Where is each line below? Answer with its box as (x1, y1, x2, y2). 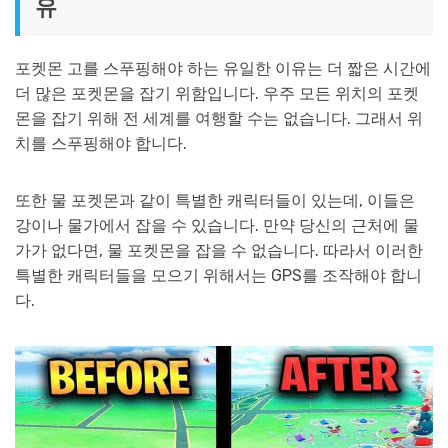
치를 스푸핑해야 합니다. (15, 133, 187, 153)
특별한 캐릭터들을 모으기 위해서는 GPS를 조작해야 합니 (15, 266, 422, 286)
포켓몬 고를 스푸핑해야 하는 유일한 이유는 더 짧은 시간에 (15, 58, 431, 78)
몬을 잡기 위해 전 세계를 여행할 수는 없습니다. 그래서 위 (15, 108, 423, 128)
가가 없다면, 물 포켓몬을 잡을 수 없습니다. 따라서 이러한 (15, 241, 423, 261)
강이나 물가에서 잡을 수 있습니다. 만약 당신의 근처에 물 (15, 216, 419, 236)
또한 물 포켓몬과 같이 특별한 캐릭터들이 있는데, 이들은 (15, 191, 415, 211)
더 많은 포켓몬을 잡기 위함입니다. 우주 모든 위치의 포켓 (15, 83, 419, 103)
